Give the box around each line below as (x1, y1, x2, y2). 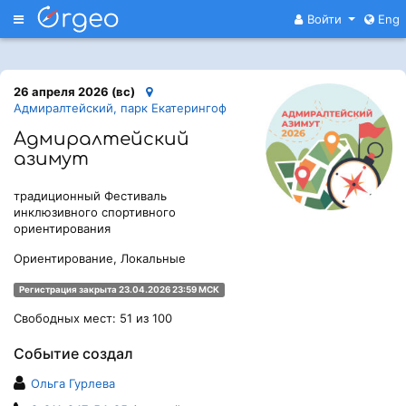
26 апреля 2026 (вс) (14, 84, 135, 99)
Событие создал (14, 344, 133, 362)
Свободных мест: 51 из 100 (14, 311, 172, 325)
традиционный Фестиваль (14, 188, 167, 203)
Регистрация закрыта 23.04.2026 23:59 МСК (18, 285, 219, 295)
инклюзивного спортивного (14, 205, 176, 219)
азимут (14, 149, 89, 169)
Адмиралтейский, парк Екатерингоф (14, 101, 227, 115)
